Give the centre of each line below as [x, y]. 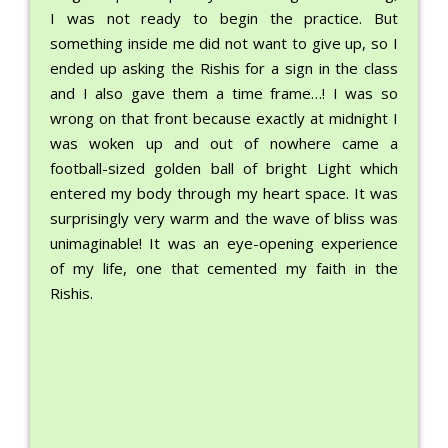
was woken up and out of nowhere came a [224, 142]
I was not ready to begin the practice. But [224, 17]
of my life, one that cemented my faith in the [224, 267]
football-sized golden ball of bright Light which [224, 167]
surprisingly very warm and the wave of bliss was [224, 217]
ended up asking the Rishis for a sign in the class [224, 67]
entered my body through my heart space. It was [224, 192]
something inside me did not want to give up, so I [224, 42]
